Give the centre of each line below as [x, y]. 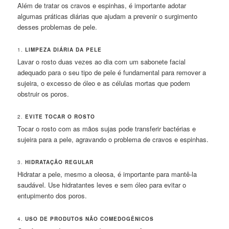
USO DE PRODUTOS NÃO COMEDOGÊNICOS [90, 219]
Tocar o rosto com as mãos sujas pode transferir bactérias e [107, 129]
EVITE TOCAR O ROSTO [60, 117]
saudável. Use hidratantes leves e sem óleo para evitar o [102, 185]
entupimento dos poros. [52, 196]
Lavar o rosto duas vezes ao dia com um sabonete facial [102, 62]
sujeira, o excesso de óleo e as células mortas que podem [104, 83]
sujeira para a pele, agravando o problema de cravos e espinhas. [113, 140]
